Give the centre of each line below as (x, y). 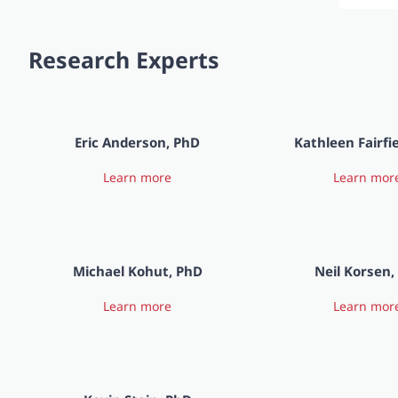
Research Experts (123, 60)
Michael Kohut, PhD (137, 271)
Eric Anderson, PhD (138, 142)
